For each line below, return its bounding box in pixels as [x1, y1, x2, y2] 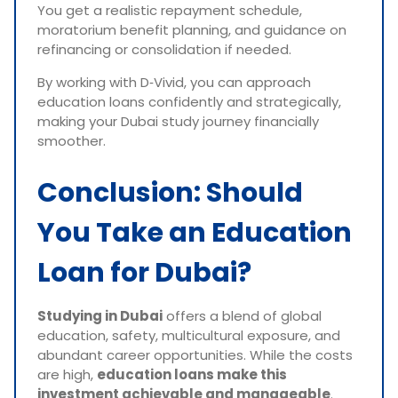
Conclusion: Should [37, 173, 303, 211]
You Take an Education [37, 213, 352, 251]
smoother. [37, 131, 106, 150]
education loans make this [97, 364, 287, 384]
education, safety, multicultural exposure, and [37, 325, 340, 345]
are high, [37, 364, 97, 384]
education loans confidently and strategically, [37, 92, 341, 111]
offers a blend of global [163, 306, 322, 325]
